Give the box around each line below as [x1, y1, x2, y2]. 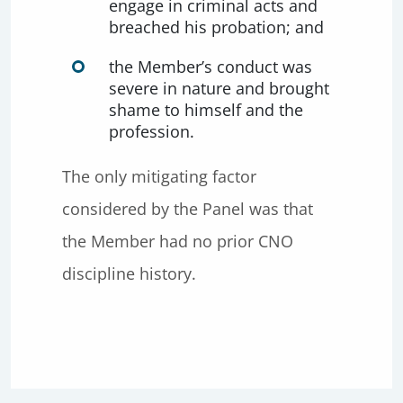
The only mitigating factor [62, 166, 256, 187]
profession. [109, 121, 194, 142]
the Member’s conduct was [109, 56, 312, 77]
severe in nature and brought [109, 77, 329, 99]
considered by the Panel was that [62, 198, 313, 219]
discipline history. [62, 263, 196, 284]
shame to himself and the [109, 99, 303, 121]
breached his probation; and [109, 16, 324, 38]
